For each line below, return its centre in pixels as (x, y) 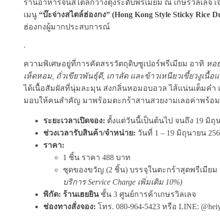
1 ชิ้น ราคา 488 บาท (97, 158)
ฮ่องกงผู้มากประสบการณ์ (67, 27)
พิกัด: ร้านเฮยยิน (71, 194)
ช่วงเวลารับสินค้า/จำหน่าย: (89, 133)
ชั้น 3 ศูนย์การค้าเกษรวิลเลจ (147, 194)
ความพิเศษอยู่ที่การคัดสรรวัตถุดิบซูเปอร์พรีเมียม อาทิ (115, 64)
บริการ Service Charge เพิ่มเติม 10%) (123, 182)
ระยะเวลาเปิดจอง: (74, 121)
